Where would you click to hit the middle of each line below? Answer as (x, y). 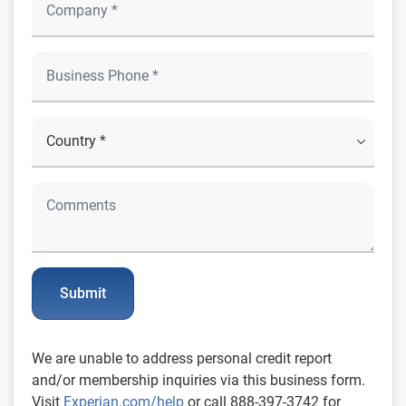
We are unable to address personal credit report (182, 358)
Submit (83, 293)
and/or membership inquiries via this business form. (198, 380)
